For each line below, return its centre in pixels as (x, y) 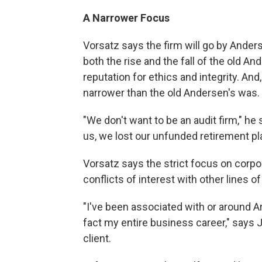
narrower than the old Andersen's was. (171, 93)
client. (97, 238)
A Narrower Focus (126, 18)
